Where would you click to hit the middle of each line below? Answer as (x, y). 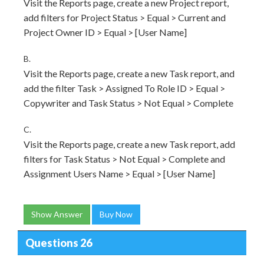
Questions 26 (58, 242)
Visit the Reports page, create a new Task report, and (129, 73)
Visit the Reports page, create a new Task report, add (129, 144)
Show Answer (57, 214)
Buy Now (116, 214)
